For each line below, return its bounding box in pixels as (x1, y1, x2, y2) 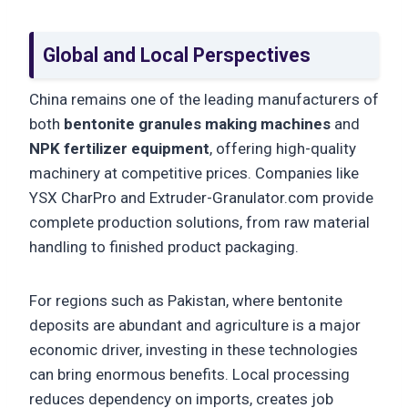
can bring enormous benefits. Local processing (29, 365, 350, 384)
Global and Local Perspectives (43, 43, 311, 66)
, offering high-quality (209, 139, 356, 158)
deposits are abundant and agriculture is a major (29, 316, 361, 335)
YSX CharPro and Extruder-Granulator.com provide (29, 189, 373, 208)
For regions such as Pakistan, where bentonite (29, 291, 342, 311)
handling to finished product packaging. (29, 238, 299, 257)
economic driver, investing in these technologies (29, 341, 358, 360)
